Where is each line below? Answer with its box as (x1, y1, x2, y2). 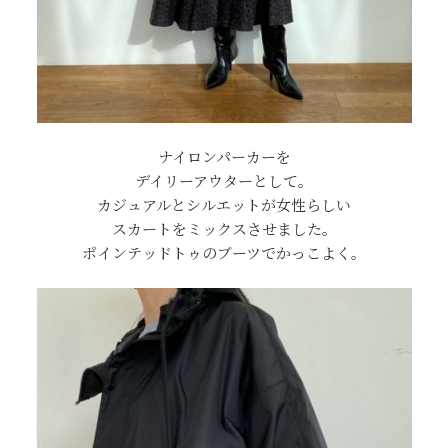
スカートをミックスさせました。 (111, 218, 337, 240)
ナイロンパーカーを (157, 146, 291, 168)
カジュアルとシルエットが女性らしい (97, 194, 351, 216)
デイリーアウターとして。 (135, 170, 313, 192)
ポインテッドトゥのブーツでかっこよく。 (82, 242, 366, 264)
